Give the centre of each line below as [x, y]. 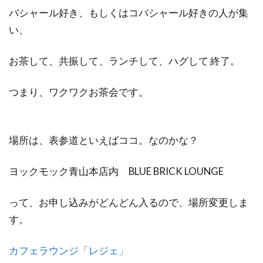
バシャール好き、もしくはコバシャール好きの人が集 [129, 13]
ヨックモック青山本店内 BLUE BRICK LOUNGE [116, 171]
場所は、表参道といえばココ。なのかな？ [104, 140]
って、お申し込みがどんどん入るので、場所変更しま [129, 202]
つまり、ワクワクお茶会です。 [79, 92]
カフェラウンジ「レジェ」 [69, 250]
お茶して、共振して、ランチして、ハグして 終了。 [124, 61]
